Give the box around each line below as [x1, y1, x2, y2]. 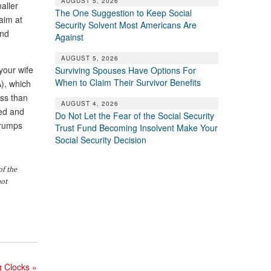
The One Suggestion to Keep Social [54, 6, 192, 19]
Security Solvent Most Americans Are [54, 18, 197, 31]
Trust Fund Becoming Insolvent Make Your [54, 121, 218, 134]
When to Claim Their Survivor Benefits [54, 76, 201, 88]
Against [54, 30, 83, 43]
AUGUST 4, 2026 [60, 99, 119, 108]
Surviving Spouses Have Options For [54, 64, 196, 76]
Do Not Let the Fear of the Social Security [54, 109, 214, 122]
